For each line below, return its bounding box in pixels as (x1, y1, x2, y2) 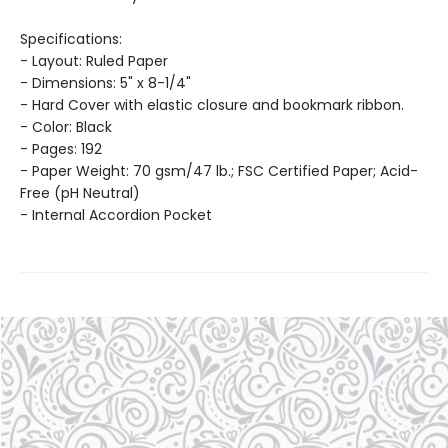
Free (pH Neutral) (20, 183, 140, 203)
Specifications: (20, 29, 122, 49)
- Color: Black (20, 117, 112, 137)
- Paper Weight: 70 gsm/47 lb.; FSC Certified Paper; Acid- (20, 161, 418, 181)
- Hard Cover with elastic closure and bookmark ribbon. (20, 95, 404, 115)
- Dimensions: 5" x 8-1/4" (20, 73, 191, 93)
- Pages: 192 (20, 139, 102, 159)
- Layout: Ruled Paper (20, 51, 168, 71)
